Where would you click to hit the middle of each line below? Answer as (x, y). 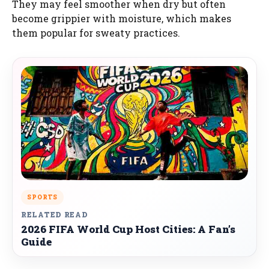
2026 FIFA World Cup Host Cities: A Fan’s (128, 229)
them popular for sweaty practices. (96, 32)
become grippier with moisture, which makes (122, 18)
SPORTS (42, 197)
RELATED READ (55, 214)
